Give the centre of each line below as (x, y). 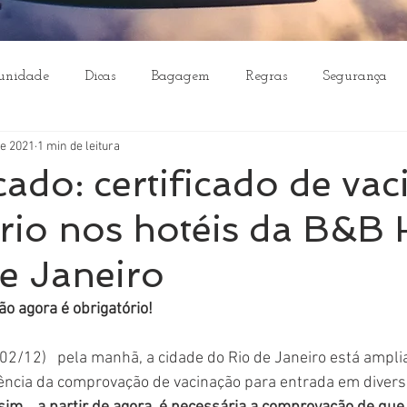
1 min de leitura (79, 146)
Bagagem (181, 76)
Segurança (355, 76)
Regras (267, 76)
